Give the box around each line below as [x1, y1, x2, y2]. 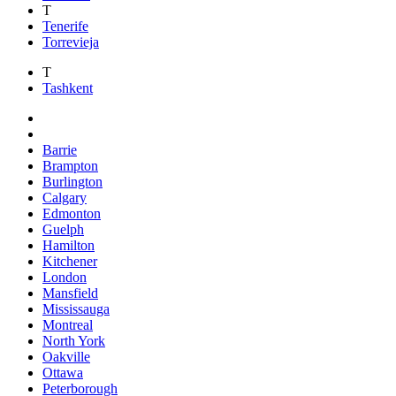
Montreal [42, 317, 93, 333]
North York [42, 333, 105, 349]
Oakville [42, 349, 90, 365]
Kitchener [42, 254, 97, 270]
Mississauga [42, 301, 110, 317]
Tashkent [42, 80, 93, 96]
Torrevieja [42, 34, 99, 50]
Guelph [42, 222, 84, 238]
